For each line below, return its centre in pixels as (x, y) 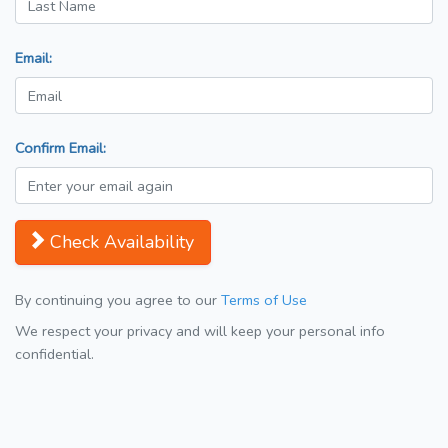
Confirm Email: (60, 148)
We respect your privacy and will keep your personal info (200, 331)
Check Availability (122, 242)
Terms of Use (264, 300)
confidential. (54, 354)
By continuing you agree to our (118, 300)
